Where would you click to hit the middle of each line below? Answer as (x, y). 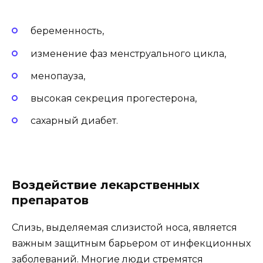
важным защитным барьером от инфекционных (131, 244)
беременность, (67, 31)
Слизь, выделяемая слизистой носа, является (124, 228)
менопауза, (58, 76)
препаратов (50, 200)
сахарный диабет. (74, 121)
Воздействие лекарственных (106, 185)
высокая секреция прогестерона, (114, 98)
